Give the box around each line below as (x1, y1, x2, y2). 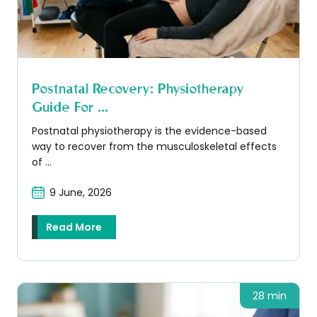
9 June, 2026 (49, 185, 112, 200)
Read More (45, 219, 102, 234)
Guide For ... (31, 98, 108, 115)
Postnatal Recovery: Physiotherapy (31, 79, 244, 96)
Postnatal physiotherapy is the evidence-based (31, 123, 267, 138)
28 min (252, 288, 287, 303)
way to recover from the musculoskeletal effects (31, 139, 277, 154)
